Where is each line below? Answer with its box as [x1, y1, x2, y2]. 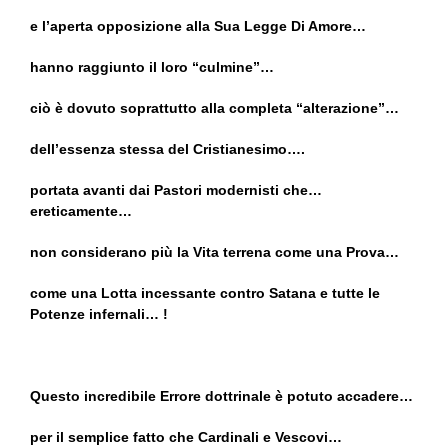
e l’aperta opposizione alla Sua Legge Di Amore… [30, 18, 366, 35]
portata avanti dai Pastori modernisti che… [30, 182, 322, 199]
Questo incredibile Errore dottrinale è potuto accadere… [30, 388, 413, 405]
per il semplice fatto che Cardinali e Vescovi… [30, 429, 342, 446]
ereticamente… [30, 203, 132, 220]
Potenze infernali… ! [30, 306, 168, 323]
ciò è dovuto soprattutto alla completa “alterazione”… [30, 100, 399, 117]
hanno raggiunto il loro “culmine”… [30, 59, 274, 76]
